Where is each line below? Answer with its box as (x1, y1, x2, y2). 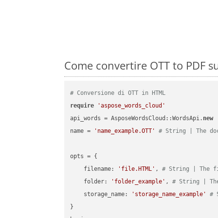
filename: (70, 165, 118, 173)
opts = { (70, 153, 101, 160)
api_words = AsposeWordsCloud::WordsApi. (70, 115, 203, 122)
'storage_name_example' (131, 191, 207, 198)
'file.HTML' (118, 165, 156, 173)
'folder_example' (111, 178, 166, 185)
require (70, 102, 94, 109)
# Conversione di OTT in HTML (70, 90, 166, 97)
